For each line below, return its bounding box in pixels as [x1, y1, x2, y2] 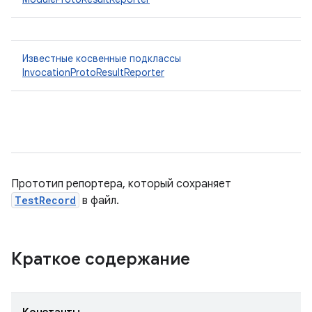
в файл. [79, 194, 119, 208]
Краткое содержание [11, 249, 194, 270]
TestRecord [15, 194, 76, 207]
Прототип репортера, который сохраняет [11, 177, 231, 191]
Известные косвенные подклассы [22, 52, 181, 65]
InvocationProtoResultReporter [22, 66, 164, 79]
